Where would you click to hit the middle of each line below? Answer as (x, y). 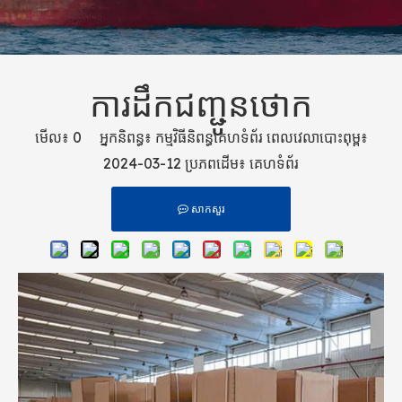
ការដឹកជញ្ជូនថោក (201, 104)
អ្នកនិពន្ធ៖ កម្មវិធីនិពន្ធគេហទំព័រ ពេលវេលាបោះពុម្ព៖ (224, 137)
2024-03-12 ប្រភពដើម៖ (176, 163)
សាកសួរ (208, 209)
